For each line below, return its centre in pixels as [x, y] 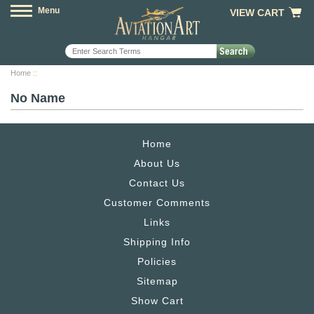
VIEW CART [257, 13]
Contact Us [157, 183]
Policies [157, 261]
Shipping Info [157, 242]
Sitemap [157, 281]
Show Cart [157, 301]
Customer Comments [157, 203]
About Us [157, 163]
